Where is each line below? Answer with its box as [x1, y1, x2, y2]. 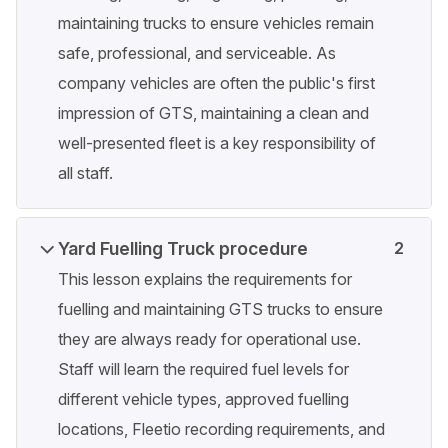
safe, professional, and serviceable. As [58, 43, 336, 64]
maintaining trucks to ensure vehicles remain [58, 13, 374, 34]
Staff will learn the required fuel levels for [58, 359, 349, 380]
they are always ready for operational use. [58, 329, 361, 350]
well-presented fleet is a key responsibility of [58, 133, 376, 154]
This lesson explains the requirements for [58, 269, 352, 290]
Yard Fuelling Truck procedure [58, 238, 308, 260]
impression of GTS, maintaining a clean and [58, 103, 369, 124]
